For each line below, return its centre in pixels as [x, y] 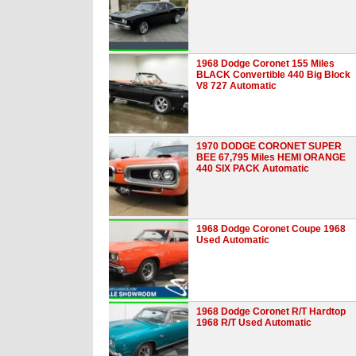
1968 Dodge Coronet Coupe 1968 [271, 228]
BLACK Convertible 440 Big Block [273, 74]
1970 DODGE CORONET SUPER [269, 146]
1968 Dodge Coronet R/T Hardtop [271, 311]
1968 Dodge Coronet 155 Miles [265, 63]
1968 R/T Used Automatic [254, 322]
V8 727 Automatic [236, 85]
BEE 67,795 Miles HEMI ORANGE [271, 157]
